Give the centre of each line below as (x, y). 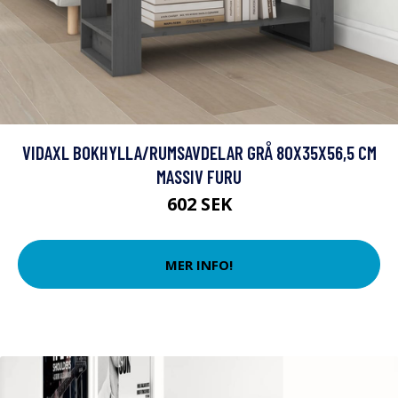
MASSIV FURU (199, 176)
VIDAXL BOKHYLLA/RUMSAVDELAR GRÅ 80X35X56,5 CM (199, 152)
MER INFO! (199, 264)
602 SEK (199, 204)
